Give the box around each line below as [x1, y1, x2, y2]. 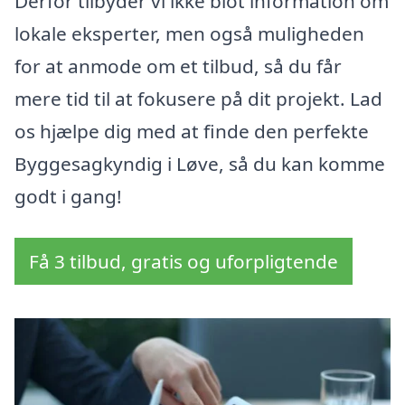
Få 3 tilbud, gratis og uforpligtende [29, 249, 338, 275]
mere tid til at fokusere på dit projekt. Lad [14, 86, 382, 112]
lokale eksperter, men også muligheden [14, 21, 364, 47]
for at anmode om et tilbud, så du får [14, 53, 342, 80]
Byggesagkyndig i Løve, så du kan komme [14, 151, 385, 177]
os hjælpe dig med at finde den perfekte [14, 118, 369, 145]
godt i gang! [14, 184, 122, 210]
